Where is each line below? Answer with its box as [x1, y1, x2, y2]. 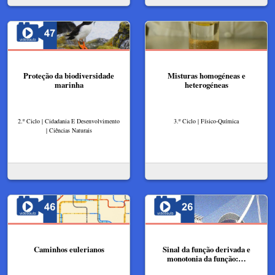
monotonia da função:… [166, 252, 246, 264]
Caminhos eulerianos [33, 243, 104, 255]
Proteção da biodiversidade [23, 70, 114, 81]
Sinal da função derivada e [162, 243, 250, 255]
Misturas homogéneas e [167, 70, 246, 81]
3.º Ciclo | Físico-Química [174, 116, 239, 125]
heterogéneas [184, 79, 228, 90]
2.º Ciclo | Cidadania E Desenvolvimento [18, 116, 120, 125]
